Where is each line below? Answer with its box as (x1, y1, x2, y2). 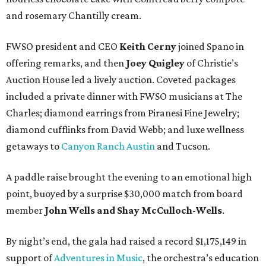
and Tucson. (155, 140, 210, 153)
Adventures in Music (54, 252, 142, 264)
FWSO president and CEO (6, 40, 119, 53)
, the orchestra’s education (142, 252, 259, 264)
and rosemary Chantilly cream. (6, 9, 141, 22)
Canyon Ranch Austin (61, 140, 155, 153)
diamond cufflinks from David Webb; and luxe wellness (6, 123, 244, 136)
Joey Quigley (126, 57, 185, 69)
